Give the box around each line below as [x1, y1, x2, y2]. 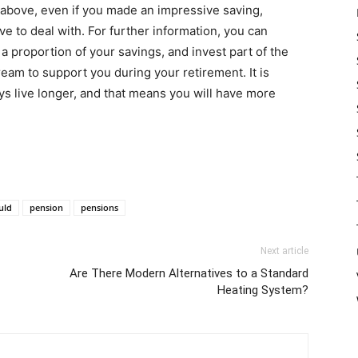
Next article [261, 245, 308, 257]
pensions [81, 201, 118, 213]
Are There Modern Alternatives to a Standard [70, 266, 308, 280]
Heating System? [217, 283, 308, 297]
